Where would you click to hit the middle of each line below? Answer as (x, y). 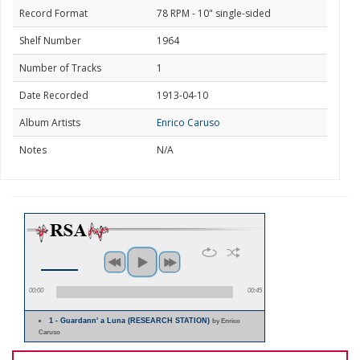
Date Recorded (54, 95)
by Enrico (227, 321)
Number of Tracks (60, 68)
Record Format (53, 13)
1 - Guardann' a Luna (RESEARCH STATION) (131, 321)
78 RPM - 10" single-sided (214, 13)
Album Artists (50, 123)
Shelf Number (50, 41)
